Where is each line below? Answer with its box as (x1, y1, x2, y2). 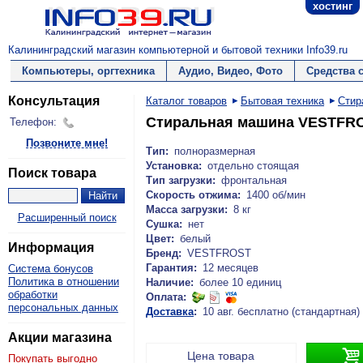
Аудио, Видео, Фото (177, 65, 283, 77)
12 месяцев (202, 262, 258, 274)
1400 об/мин (246, 189, 305, 201)
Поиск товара (8, 166, 96, 180)
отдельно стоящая (207, 160, 299, 172)
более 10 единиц (199, 276, 281, 288)
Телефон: (10, 116, 57, 128)
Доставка (146, 305, 194, 318)
